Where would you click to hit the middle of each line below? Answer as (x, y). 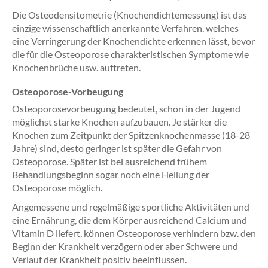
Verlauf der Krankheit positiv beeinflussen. (99, 259)
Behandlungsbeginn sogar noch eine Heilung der (111, 174)
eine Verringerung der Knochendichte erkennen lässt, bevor (133, 41)
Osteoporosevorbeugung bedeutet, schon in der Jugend (126, 109)
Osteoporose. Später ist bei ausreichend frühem (109, 161)
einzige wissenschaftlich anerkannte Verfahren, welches (125, 28)
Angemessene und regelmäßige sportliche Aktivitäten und (131, 207)
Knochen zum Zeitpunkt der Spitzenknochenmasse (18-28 (131, 135)
